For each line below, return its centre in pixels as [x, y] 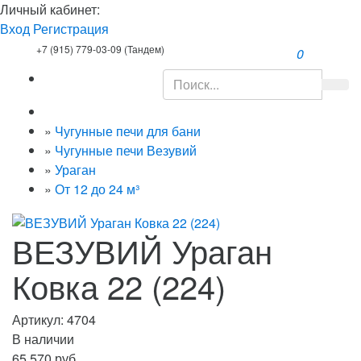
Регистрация [71, 29]
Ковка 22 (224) [119, 285]
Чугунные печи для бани [128, 131]
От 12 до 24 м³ [97, 189]
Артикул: [39, 319]
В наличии [43, 338]
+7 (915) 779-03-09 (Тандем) [100, 49]
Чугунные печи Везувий [126, 150]
